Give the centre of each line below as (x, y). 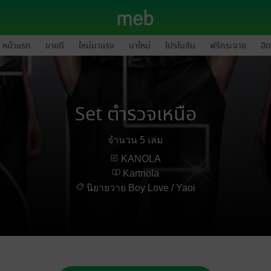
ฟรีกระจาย (228, 46)
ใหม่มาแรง (96, 46)
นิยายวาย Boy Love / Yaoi (141, 188)
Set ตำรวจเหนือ (135, 114)
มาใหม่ (140, 46)
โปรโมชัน (180, 46)
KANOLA (141, 159)
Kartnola (141, 173)
